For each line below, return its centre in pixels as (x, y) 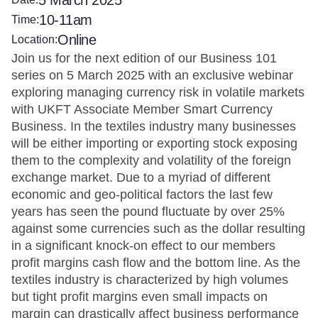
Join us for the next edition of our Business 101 (144, 58)
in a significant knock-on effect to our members (143, 246)
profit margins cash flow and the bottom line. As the (156, 263)
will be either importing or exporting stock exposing (154, 143)
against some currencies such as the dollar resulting (158, 229)
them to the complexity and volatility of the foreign (151, 160)
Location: (34, 39)
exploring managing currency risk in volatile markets (158, 92)
